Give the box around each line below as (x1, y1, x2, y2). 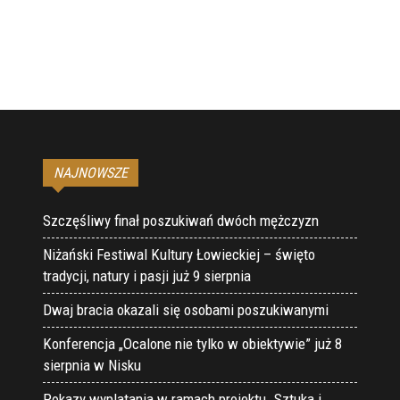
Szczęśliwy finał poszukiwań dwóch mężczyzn (43, 212, 319, 230)
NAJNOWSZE (54, 164, 128, 182)
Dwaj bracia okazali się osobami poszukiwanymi (43, 301, 329, 320)
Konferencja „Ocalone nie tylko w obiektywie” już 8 (43, 335, 342, 354)
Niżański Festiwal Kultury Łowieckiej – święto (43, 246, 315, 264)
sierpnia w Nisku (43, 356, 141, 375)
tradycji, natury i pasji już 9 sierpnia (43, 267, 251, 286)
